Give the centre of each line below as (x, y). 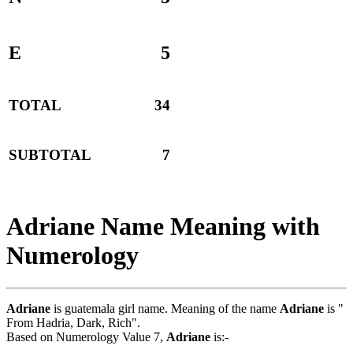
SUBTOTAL (50, 155)
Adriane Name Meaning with (163, 227)
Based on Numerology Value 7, (86, 336)
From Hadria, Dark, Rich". (73, 322)
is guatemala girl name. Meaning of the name (165, 308)
